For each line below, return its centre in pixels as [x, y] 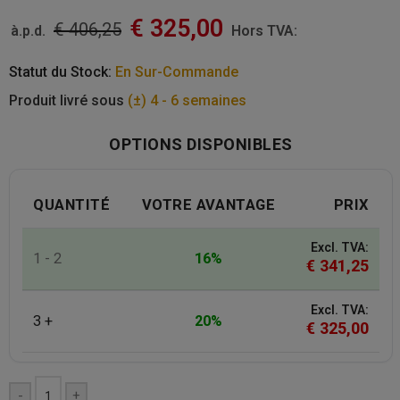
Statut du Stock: [60, 71]
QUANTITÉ [72, 204]
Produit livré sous [68, 100]
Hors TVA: [262, 30]
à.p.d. [32, 30]
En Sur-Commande [175, 71]
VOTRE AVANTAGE [208, 204]
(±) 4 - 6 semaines [187, 100]
